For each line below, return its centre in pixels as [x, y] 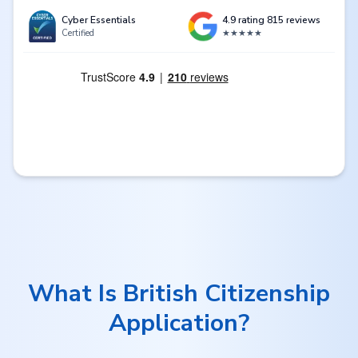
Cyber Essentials [99, 20]
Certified [78, 33]
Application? [179, 323]
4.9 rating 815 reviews [271, 20]
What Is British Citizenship [179, 294]
